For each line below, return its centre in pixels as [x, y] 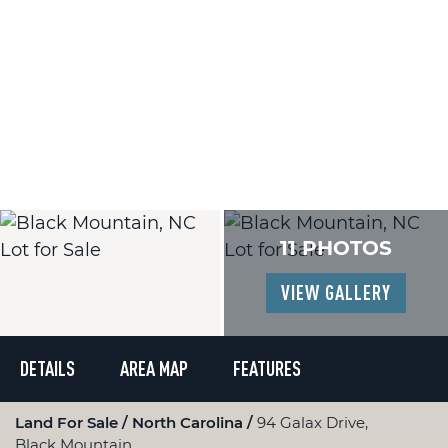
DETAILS [47, 368]
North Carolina [189, 422]
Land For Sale [68, 422]
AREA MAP [154, 368]
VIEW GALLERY [336, 292]
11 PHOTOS [336, 248]
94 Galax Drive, [312, 422]
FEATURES [267, 368]
